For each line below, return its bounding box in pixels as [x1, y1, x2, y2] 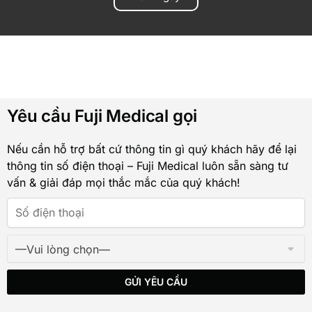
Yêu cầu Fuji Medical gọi [7, 105, 198, 126]
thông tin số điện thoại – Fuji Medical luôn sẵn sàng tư [7, 158, 288, 173]
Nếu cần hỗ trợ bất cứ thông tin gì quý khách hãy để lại [7, 141, 297, 156]
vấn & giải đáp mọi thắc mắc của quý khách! [7, 175, 240, 189]
